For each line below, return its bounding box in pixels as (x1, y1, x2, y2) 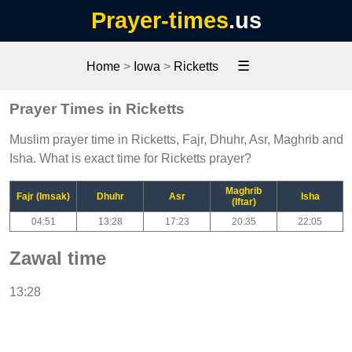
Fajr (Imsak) (16, 190, 70, 202)
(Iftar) (231, 196, 256, 207)
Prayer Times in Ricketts (9, 100, 185, 117)
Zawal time (9, 247, 106, 269)
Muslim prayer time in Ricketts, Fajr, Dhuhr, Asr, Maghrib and (9, 132, 343, 146)
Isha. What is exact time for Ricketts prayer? (9, 151, 251, 165)
